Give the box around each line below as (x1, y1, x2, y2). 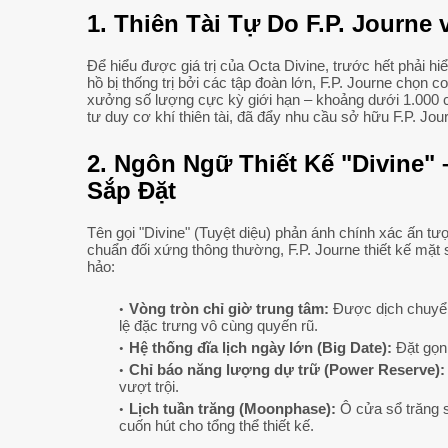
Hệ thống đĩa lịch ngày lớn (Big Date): (129, 339, 392, 357)
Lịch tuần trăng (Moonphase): (129, 400, 336, 418)
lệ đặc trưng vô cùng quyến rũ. (119, 317, 318, 335)
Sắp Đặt (87, 177, 176, 205)
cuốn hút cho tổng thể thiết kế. (119, 417, 314, 435)
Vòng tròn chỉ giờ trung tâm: (129, 300, 329, 318)
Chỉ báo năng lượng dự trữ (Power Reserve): (129, 361, 445, 379)
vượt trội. (119, 378, 179, 396)
